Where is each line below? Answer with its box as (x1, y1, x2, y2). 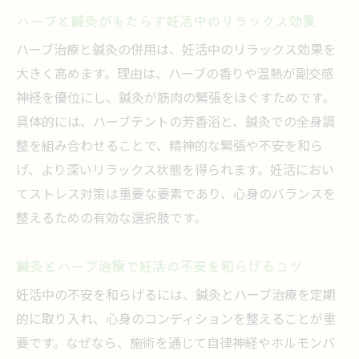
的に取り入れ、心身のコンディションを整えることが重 (16, 309, 336, 331)
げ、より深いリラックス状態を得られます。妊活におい (16, 160, 334, 182)
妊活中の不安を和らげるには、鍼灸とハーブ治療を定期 (16, 285, 336, 307)
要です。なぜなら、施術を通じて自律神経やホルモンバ (16, 333, 335, 355)
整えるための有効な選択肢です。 (16, 208, 207, 230)
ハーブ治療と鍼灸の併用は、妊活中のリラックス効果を (16, 40, 336, 62)
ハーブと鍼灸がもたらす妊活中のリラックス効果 (16, 10, 316, 30)
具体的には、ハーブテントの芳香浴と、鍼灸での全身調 (16, 112, 335, 134)
